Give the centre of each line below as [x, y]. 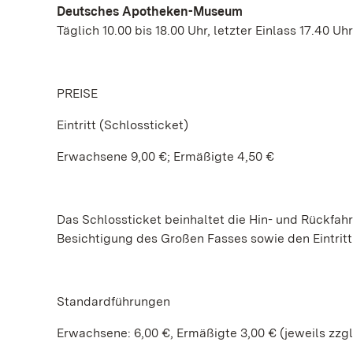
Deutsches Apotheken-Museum [150, 11]
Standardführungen [113, 301]
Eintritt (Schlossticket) [123, 125]
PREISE [77, 93]
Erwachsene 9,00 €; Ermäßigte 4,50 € [165, 156]
